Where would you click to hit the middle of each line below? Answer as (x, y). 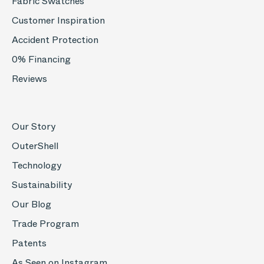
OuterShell (35, 146)
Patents (29, 243)
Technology (37, 165)
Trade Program (45, 224)
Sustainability (42, 185)
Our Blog (32, 204)
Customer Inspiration (58, 20)
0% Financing (41, 59)
